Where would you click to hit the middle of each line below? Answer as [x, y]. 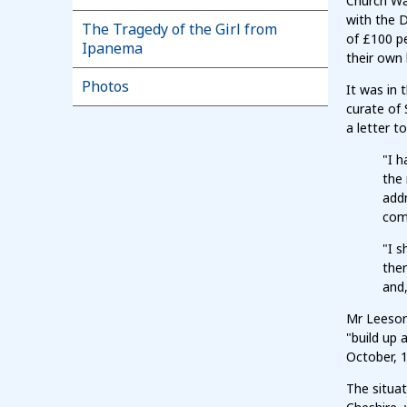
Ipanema [112, 49]
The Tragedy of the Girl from [179, 30]
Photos [105, 87]
